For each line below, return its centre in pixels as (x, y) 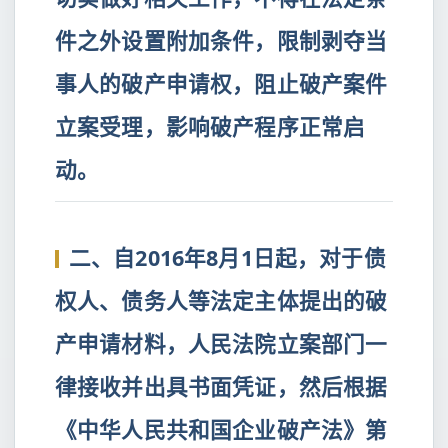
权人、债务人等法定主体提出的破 (221, 300)
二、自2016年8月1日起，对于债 (227, 257)
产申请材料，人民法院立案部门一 (221, 343)
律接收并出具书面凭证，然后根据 (221, 386)
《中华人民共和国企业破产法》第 (221, 429)
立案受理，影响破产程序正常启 (210, 126)
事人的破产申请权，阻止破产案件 (221, 83)
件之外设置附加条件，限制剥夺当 (221, 40)
